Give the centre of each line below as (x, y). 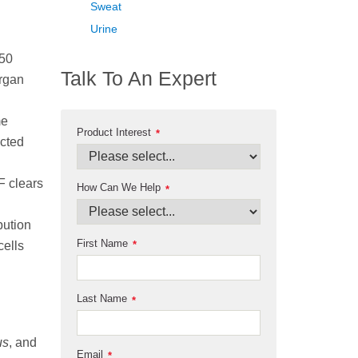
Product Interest (114, 132)
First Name (102, 243)
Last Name (102, 299)
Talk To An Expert (139, 79)
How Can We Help (119, 188)
